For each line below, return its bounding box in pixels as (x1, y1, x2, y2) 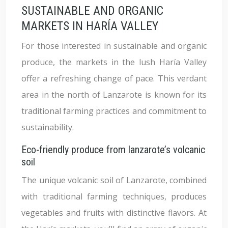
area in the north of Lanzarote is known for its (21, 89, 207, 100)
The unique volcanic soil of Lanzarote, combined (21, 175, 207, 186)
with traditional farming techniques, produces (21, 191, 207, 202)
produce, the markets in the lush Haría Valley (21, 56, 207, 68)
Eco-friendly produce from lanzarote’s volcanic (21, 144, 205, 156)
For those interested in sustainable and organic (21, 40, 207, 51)
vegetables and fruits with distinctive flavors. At (21, 207, 207, 218)
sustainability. (21, 122, 74, 133)
